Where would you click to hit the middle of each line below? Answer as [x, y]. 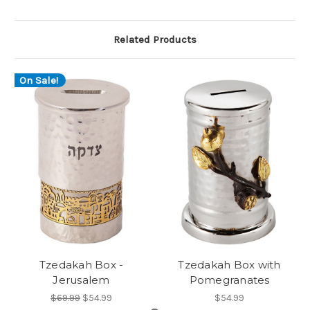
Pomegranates [229, 280]
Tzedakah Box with [229, 264]
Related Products [155, 40]
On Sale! [39, 80]
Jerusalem [81, 280]
